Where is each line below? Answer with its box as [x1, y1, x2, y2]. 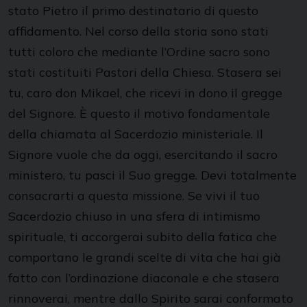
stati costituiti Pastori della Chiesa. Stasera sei [8, 64, 282, 80]
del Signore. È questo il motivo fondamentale [8, 106, 270, 121]
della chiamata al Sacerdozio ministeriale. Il [8, 126, 263, 142]
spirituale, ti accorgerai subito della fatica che [8, 229, 277, 245]
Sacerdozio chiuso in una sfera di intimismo [8, 208, 260, 224]
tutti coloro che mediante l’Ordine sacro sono [8, 44, 270, 60]
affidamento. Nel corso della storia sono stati [8, 23, 269, 39]
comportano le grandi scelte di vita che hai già [8, 249, 281, 265]
